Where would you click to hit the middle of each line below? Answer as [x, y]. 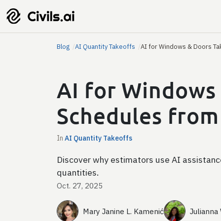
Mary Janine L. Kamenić [123, 211]
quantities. [78, 172]
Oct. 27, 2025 [80, 185]
